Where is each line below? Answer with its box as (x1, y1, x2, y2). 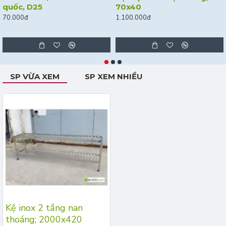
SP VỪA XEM (10, 72, 60, 81)
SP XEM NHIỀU (85, 72, 143, 81)
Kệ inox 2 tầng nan (6, 202, 83, 214)
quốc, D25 (3, 2, 42, 12)
